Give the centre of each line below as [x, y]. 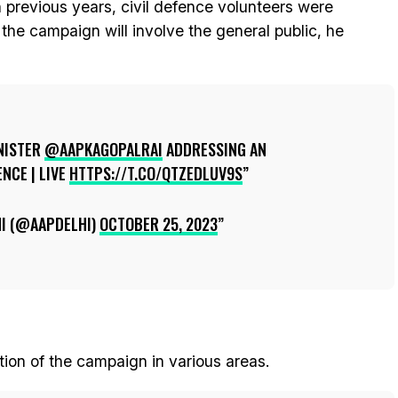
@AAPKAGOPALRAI [103, 149]
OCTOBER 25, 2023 [159, 224]
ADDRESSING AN [215, 149]
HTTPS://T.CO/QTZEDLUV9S [156, 173]
